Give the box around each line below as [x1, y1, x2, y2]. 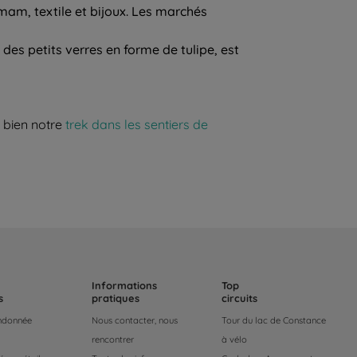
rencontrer [92, 333, 135, 345]
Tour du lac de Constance [222, 314, 327, 326]
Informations [92, 278, 158, 292]
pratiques [92, 291, 140, 304]
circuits [222, 291, 258, 304]
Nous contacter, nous [92, 314, 178, 326]
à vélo [222, 333, 248, 345]
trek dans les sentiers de [65, 116, 208, 132]
